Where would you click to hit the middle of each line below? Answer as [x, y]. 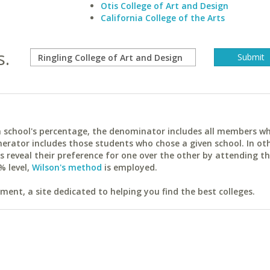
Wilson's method [67, 167]
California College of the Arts [162, 18]
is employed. [130, 167]
